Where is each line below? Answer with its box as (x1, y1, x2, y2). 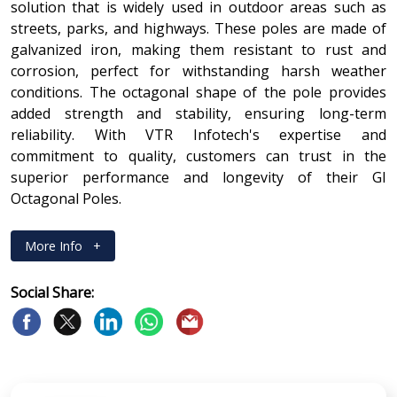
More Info (25, 237, 86, 254)
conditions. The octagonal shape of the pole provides (11, 82, 386, 102)
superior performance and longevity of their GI (11, 167, 386, 187)
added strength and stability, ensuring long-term (11, 103, 386, 123)
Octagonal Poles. (11, 188, 121, 208)
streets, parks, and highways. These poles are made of (11, 18, 386, 38)
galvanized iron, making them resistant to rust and (11, 39, 386, 59)
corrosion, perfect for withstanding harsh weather (11, 60, 386, 81)
